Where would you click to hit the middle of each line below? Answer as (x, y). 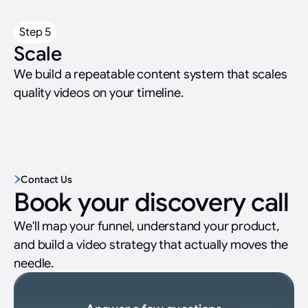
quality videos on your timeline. (99, 92)
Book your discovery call (152, 203)
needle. (34, 263)
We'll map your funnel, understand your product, (146, 226)
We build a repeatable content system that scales (151, 74)
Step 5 (35, 32)
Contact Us (46, 180)
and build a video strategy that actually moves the (151, 245)
